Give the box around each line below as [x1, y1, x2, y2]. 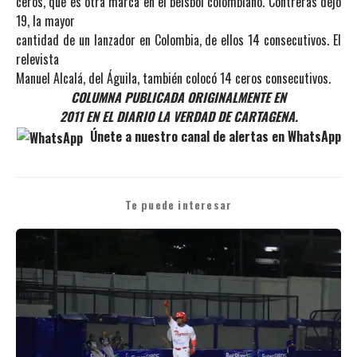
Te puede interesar [124, 196, 233, 213]
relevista [16, 49, 59, 69]
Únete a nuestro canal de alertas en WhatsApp [86, 127, 341, 146]
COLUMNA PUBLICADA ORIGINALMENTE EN [71, 88, 286, 107]
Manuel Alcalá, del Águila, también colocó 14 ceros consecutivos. [16, 69, 331, 88]
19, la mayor [16, 11, 75, 30]
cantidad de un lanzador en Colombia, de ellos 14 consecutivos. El [16, 30, 341, 49]
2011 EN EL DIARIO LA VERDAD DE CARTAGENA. [59, 107, 298, 126]
